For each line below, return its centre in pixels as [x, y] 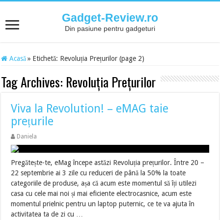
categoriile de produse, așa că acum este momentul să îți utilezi [104, 183]
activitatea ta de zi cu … [47, 214]
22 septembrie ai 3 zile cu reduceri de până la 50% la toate [98, 173]
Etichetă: [46, 58]
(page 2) [131, 58]
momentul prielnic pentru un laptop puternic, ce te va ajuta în [103, 204]
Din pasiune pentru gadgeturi [110, 28]
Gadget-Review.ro [110, 18]
